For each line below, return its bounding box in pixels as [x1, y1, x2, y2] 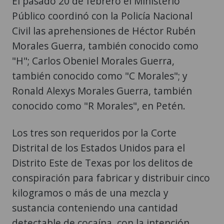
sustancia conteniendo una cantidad [12, 201, 178, 215]
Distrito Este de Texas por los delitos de [12, 156, 193, 170]
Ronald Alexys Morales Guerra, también [12, 84, 192, 98]
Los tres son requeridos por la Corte [12, 126, 176, 140]
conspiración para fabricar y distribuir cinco [12, 171, 210, 185]
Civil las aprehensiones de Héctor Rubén [12, 24, 195, 38]
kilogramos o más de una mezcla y [12, 186, 168, 200]
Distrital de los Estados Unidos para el [12, 141, 185, 155]
